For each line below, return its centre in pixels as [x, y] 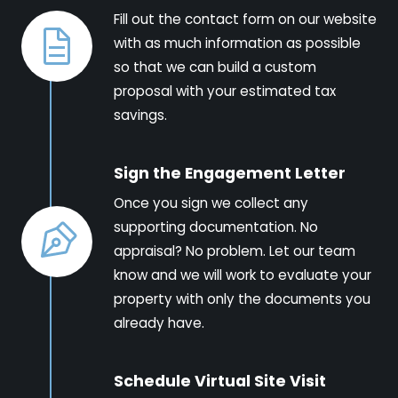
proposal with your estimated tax [225, 91]
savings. [140, 115]
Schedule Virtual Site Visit [220, 381]
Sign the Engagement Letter [230, 173]
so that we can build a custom [215, 67]
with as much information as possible [237, 43]
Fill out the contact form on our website [245, 19]
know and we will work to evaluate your [243, 275]
